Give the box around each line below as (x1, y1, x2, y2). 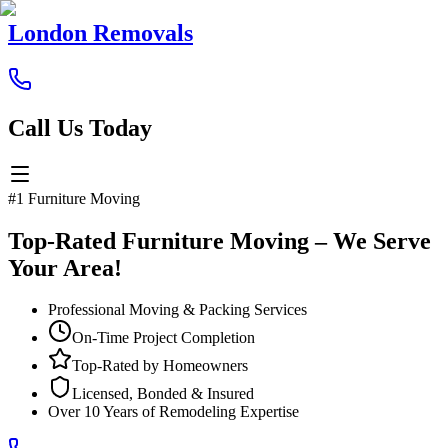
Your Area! (8, 254, 122, 281)
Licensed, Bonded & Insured (72, 385, 254, 403)
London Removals (8, 19, 193, 46)
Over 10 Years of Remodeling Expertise (48, 403, 299, 421)
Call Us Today (8, 114, 152, 141)
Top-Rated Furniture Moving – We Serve (8, 227, 431, 254)
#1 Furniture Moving (8, 189, 140, 207)
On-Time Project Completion (72, 329, 255, 347)
